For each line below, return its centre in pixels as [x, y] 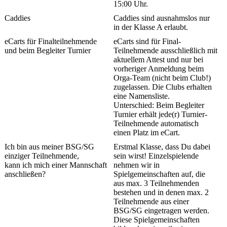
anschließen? [25, 174]
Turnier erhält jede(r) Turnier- [160, 115]
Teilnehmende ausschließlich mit [165, 51]
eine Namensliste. [141, 96]
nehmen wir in [136, 165]
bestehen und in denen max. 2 [161, 193]
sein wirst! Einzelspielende [156, 156]
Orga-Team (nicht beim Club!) [162, 78]
